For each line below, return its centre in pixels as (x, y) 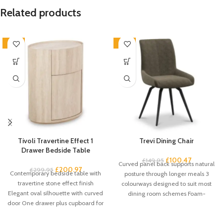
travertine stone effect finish (55, 183)
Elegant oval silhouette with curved (55, 193)
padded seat (166, 204)
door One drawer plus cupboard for (55, 203)
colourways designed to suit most (166, 184)
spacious (55, 213)
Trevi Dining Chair (166, 141)
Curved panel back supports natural (166, 164)
